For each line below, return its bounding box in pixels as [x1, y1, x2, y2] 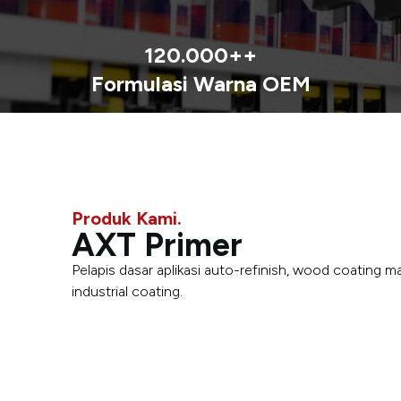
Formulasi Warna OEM [90, 71, 311, 97]
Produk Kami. [72, 208, 182, 229]
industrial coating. [72, 283, 183, 300]
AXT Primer [72, 226, 243, 264]
